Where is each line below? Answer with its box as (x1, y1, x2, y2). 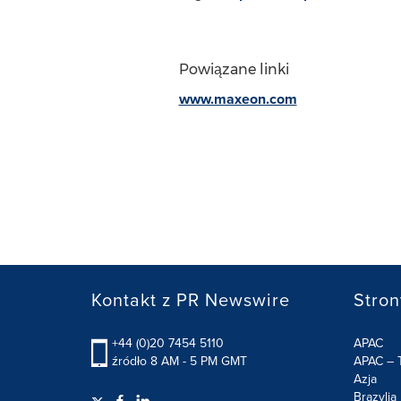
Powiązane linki (178, 61, 289, 78)
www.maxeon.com (178, 89, 297, 109)
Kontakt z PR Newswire (91, 286, 290, 313)
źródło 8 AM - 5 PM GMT (112, 352, 247, 371)
